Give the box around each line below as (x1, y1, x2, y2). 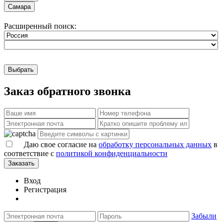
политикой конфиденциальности (56, 149, 167, 158)
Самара (8, 3, 31, 11)
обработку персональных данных (99, 140, 212, 149)
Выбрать (8, 66, 34, 74)
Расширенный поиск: (4, 22, 76, 31)
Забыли (191, 212, 217, 221)
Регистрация (24, 185, 66, 194)
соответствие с (4, 149, 56, 158)
